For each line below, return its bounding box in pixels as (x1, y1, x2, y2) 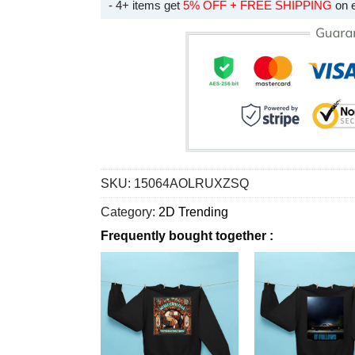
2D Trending (158, 205, 228, 219)
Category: (101, 205, 158, 219)
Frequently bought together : (101, 229, 273, 243)
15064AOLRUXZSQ (134, 177, 249, 191)
